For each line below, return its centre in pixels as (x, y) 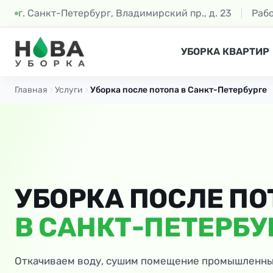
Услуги (69, 90)
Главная (31, 90)
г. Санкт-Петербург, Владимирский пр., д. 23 (125, 13)
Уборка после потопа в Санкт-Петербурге (179, 90)
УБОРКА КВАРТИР (225, 51)
